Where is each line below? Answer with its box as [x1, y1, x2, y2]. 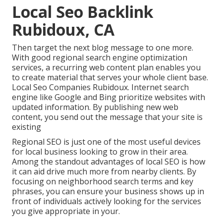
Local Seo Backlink [12, 1, 153, 23]
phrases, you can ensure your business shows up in [12, 186, 204, 197]
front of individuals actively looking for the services [12, 196, 201, 207]
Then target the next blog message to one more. [12, 42, 193, 54]
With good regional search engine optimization [12, 52, 187, 63]
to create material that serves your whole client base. [12, 72, 208, 83]
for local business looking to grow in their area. [12, 146, 188, 158]
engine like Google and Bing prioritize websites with [12, 92, 205, 103]
